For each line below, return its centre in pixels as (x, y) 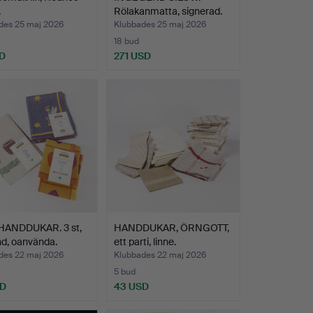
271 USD (132, 56)
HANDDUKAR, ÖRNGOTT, (171, 228)
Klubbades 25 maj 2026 (160, 25)
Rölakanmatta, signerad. (168, 12)
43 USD (131, 287)
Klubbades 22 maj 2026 (160, 255)
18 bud (126, 42)
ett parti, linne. (145, 242)
